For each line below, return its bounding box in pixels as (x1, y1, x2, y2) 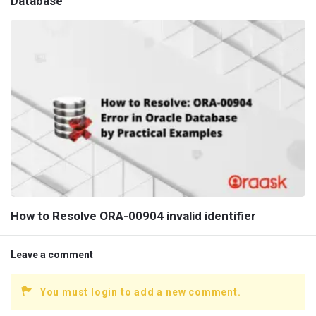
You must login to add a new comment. (39, 286, 241, 298)
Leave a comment (11, 249, 93, 260)
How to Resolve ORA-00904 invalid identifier (11, 209, 256, 223)
